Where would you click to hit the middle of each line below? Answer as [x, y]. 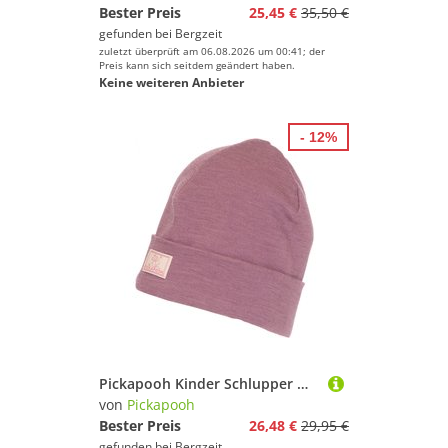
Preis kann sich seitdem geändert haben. [197, 65]
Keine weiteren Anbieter [171, 82]
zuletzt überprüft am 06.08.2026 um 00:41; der [212, 51]
